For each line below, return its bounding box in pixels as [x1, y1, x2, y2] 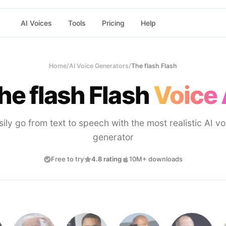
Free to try [50, 155, 84, 163]
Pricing [101, 18, 125, 27]
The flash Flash [131, 62, 177, 70]
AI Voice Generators [69, 62, 129, 70]
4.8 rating [91, 155, 122, 163]
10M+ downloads [129, 155, 183, 163]
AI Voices [20, 18, 52, 27]
